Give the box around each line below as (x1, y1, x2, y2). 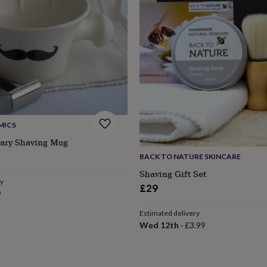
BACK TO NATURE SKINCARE (139, 151, 241, 161)
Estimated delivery (139, 208, 200, 218)
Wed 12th (139, 219, 179, 230)
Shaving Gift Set (139, 167, 206, 180)
